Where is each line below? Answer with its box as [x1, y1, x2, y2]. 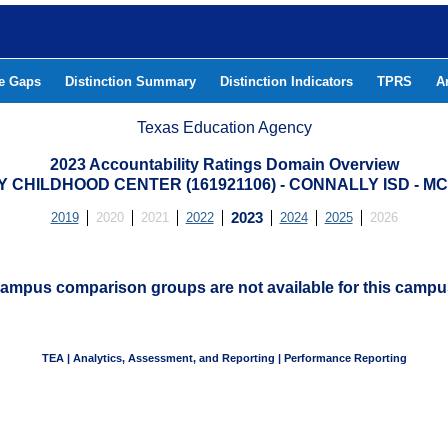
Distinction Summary [65, 74, 196, 89]
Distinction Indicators [220, 74, 353, 89]
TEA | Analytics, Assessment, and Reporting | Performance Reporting [42, 352, 407, 364]
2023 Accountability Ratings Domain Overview [49, 156, 399, 173]
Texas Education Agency [137, 119, 312, 136]
